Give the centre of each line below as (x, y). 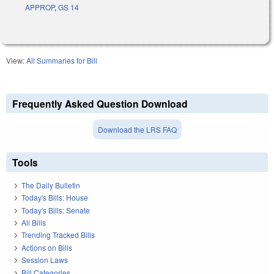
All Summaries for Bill (62, 61)
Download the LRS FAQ (137, 130)
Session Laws (45, 260)
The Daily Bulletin (51, 185)
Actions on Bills (47, 247)
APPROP (40, 7)
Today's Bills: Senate (56, 210)
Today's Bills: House (55, 198)
